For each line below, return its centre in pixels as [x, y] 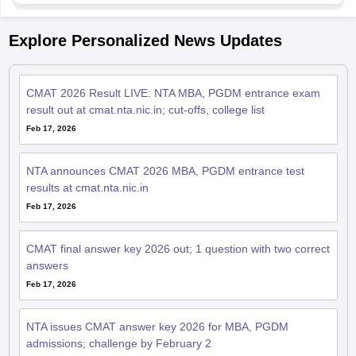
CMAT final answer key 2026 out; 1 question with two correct [178, 249]
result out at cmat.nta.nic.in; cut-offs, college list [145, 110]
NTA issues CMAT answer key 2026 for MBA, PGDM [157, 327]
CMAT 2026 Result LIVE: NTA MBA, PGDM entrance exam [173, 93]
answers [47, 266]
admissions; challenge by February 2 [118, 344]
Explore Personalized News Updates [145, 41]
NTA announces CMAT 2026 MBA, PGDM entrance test [165, 171]
